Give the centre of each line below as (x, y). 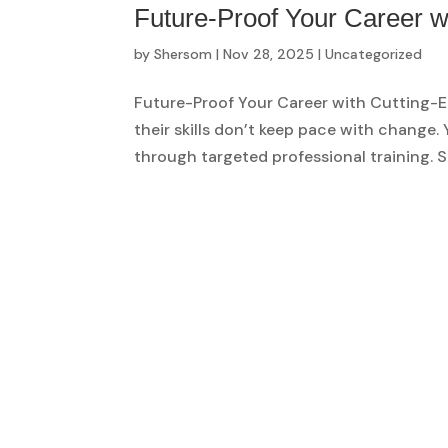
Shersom (183, 53)
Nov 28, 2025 (269, 53)
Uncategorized (374, 53)
